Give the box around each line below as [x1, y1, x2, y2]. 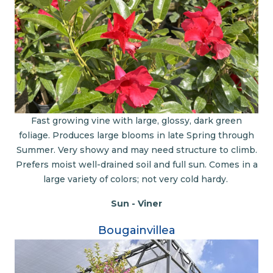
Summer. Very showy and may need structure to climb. [16, 144, 257, 156]
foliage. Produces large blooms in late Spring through [19, 130, 254, 141]
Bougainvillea [97, 223, 175, 237]
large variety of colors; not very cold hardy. [43, 174, 230, 185]
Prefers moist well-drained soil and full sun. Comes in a [15, 159, 258, 171]
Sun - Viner [111, 198, 162, 210]
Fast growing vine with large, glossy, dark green [31, 115, 242, 127]
